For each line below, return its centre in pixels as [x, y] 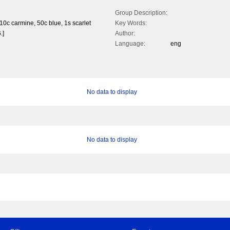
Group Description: [141, 13]
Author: [125, 34]
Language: [130, 44]
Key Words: [131, 23]
